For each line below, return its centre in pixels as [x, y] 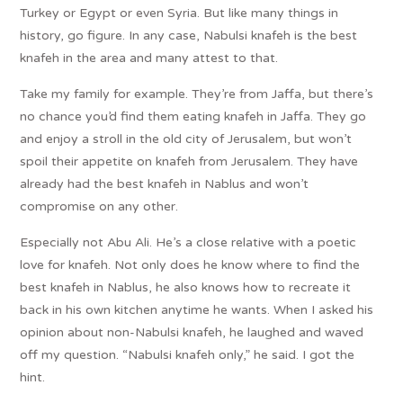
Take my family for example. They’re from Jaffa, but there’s [197, 94]
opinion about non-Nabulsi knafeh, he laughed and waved [192, 332]
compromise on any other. [99, 206]
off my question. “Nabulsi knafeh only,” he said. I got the [188, 354]
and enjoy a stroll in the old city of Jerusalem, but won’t [186, 139]
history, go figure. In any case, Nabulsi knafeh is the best [189, 35]
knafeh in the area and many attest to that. [149, 58]
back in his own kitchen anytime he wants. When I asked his [197, 309]
